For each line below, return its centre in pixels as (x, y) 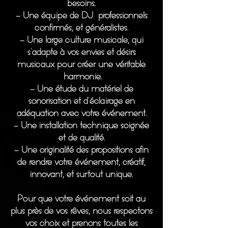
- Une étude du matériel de (81, 89)
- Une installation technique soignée (81, 125)
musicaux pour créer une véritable (81, 64)
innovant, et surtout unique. (81, 174)
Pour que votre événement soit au (81, 199)
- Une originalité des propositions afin (81, 150)
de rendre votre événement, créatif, (81, 162)
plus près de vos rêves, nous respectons (81, 211)
